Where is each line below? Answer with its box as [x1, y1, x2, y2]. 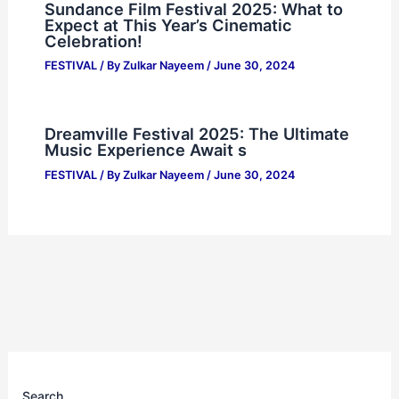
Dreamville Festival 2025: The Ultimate [44, 124, 349, 144]
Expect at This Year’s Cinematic [44, 14, 292, 35]
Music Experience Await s [44, 140, 247, 160]
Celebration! [44, 30, 142, 51]
